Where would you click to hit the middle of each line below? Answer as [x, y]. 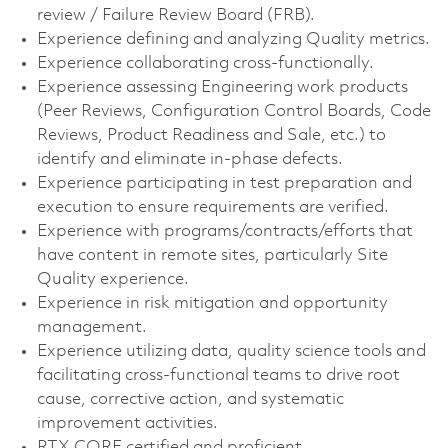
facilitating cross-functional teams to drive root [218, 376]
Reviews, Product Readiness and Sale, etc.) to [211, 136]
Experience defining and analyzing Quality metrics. [233, 40]
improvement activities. [127, 424]
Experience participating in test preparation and [224, 184]
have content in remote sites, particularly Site [212, 256]
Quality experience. [112, 280]
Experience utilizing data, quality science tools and [231, 352]
